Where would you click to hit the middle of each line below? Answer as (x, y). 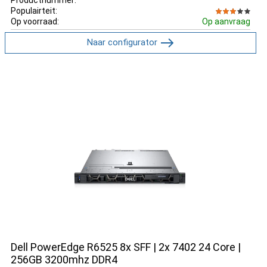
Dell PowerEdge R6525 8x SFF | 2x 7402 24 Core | (126, 247)
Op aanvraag (226, 21)
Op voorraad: (35, 21)
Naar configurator (122, 42)
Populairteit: (34, 10)
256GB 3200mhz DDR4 (64, 260)
